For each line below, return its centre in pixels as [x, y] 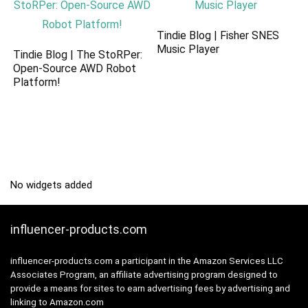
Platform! [37, 82]
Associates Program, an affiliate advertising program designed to [144, 274]
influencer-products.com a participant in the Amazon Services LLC [147, 261]
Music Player [188, 49]
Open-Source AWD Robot [75, 68]
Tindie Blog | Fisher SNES [218, 35]
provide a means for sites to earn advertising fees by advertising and [150, 288]
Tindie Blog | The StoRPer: [78, 54]
